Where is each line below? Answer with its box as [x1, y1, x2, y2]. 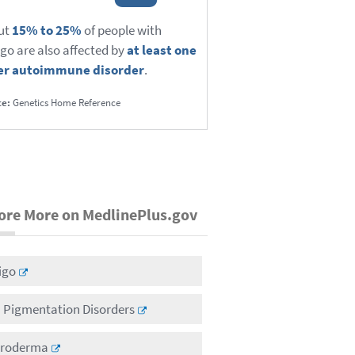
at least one [126, 41, 197, 59]
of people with [81, 21, 162, 40]
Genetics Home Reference [10, 96, 120, 110]
